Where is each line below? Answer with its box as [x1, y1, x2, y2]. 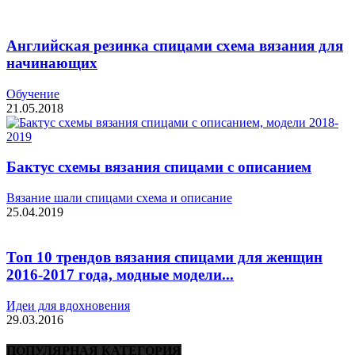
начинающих [6, 55, 97, 71]
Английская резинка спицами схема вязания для [6, 37, 343, 54]
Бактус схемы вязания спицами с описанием [6, 158, 311, 176]
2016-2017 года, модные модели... [6, 265, 234, 283]
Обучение [6, 86, 59, 101]
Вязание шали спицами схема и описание [6, 191, 232, 205]
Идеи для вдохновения [6, 298, 130, 312]
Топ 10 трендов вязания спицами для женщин [6, 248, 323, 265]
